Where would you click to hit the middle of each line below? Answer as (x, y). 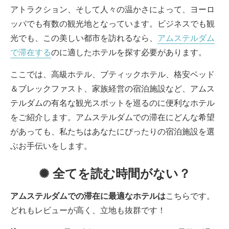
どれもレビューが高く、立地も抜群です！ (88, 210)
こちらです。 (190, 196)
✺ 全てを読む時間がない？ (114, 173)
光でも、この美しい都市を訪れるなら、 (84, 38)
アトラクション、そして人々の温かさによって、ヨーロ (112, 9)
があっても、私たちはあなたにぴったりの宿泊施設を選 (112, 131)
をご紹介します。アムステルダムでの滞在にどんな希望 (112, 117)
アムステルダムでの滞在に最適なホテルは (88, 196)
